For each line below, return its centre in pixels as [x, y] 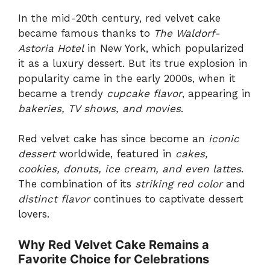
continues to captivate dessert [167, 199]
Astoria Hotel [51, 48]
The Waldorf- [187, 33]
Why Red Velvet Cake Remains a [114, 244]
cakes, [192, 154]
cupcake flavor [144, 93]
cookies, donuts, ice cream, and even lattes [130, 169]
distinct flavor [54, 199]
